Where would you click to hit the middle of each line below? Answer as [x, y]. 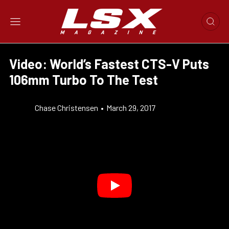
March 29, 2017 [131, 108]
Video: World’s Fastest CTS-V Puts [109, 64]
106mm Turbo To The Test [84, 79]
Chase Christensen [66, 108]
